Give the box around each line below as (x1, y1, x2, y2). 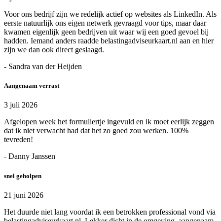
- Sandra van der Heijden (4, 62, 82, 71)
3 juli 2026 (4, 101, 37, 110)
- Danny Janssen (4, 152, 55, 161)
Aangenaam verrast (4, 82, 59, 90)
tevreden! (4, 135, 33, 144)
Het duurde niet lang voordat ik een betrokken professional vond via (4, 207, 216, 216)
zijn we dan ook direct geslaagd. (4, 45, 104, 54)
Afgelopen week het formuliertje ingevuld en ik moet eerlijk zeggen (4, 117, 214, 126)
